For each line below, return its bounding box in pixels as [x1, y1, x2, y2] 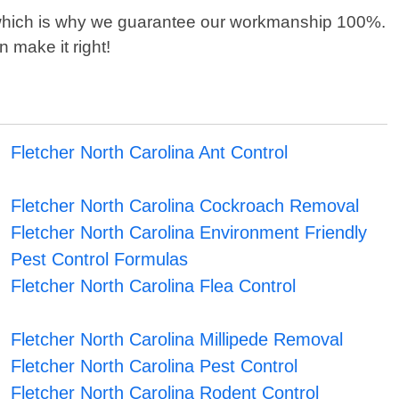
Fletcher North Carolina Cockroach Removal [10, 196, 359, 216]
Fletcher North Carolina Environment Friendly [10, 223, 367, 243]
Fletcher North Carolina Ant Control [10, 142, 288, 163]
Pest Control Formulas [10, 249, 188, 270]
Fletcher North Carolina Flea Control [10, 276, 296, 297]
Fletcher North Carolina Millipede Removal [10, 330, 343, 350]
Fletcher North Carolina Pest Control [10, 356, 297, 377]
